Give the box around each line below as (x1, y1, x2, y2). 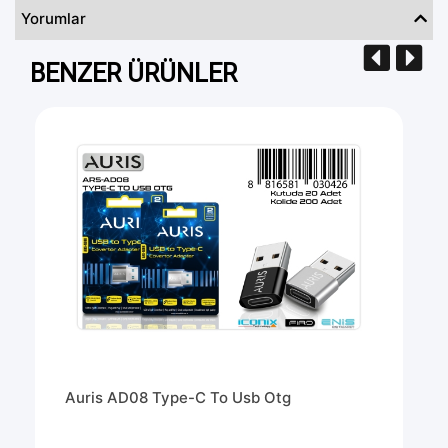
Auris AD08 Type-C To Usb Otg (65, 388, 291, 408)
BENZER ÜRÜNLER (30, 58, 237, 88)
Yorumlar (21, 8, 86, 28)
